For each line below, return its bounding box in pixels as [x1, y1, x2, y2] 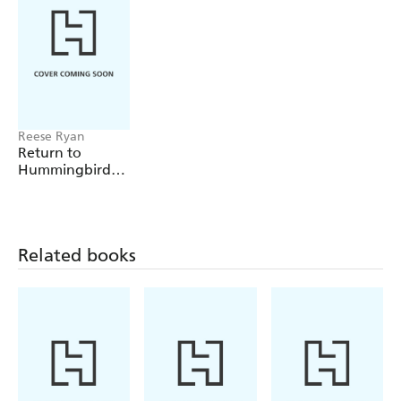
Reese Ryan [18, 129, 85, 145]
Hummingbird [18, 161, 111, 179]
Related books [18, 244, 136, 267]
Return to [18, 144, 81, 162]
